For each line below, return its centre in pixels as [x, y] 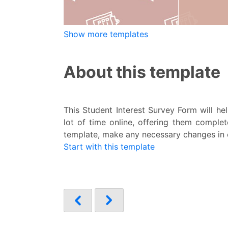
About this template [142, 72]
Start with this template [109, 147]
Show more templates [106, 34]
